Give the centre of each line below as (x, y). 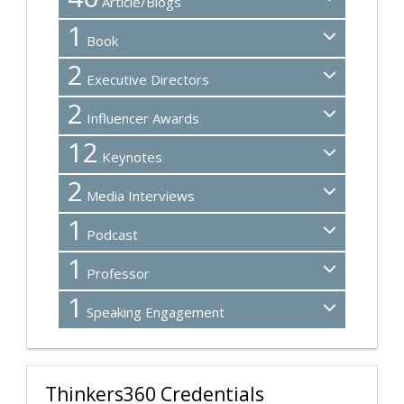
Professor (116, 274)
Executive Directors (146, 80)
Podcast (110, 235)
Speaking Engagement (154, 312)
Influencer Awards (141, 119)
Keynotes (130, 157)
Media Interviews (139, 196)
